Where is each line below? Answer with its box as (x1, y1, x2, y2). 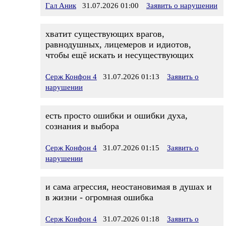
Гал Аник (45, 2, 76, 10)
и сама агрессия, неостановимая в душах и (45, 182, 212, 192)
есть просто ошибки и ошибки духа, (45, 110, 188, 121)
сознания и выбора (45, 121, 119, 131)
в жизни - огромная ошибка (45, 192, 153, 202)
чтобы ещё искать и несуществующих (45, 50, 194, 60)
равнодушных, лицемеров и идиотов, (45, 39, 191, 49)
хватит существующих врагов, (45, 29, 164, 39)
